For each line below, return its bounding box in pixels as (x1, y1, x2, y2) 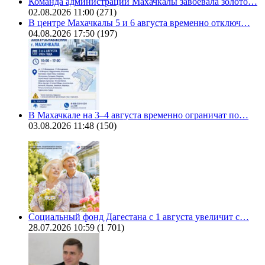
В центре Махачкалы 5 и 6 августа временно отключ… (28, 18, 250, 28)
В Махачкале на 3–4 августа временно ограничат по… (28, 110, 248, 121)
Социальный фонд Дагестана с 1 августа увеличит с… (28, 212, 249, 222)
